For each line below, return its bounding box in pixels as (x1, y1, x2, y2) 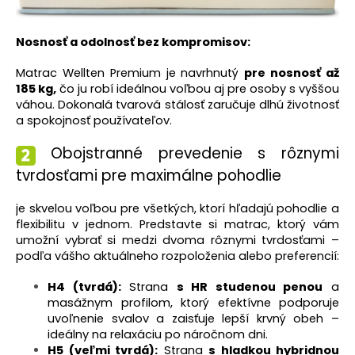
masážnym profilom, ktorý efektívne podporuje (48, 295, 339, 311)
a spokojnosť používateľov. (16, 113, 172, 129)
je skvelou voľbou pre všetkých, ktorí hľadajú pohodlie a (16, 200, 339, 217)
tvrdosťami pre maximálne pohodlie (16, 165, 281, 187)
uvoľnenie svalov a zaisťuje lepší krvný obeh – (48, 311, 339, 327)
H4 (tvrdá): (48, 279, 121, 296)
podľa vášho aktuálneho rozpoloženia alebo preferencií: (16, 248, 339, 265)
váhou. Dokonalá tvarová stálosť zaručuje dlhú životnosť (16, 97, 339, 113)
